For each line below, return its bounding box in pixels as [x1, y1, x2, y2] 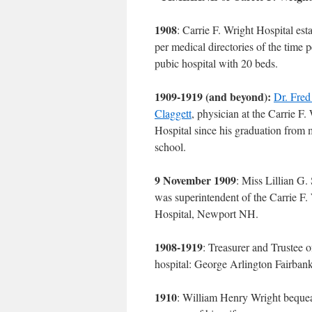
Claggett [155, 106, 192, 120]
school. [155, 139, 186, 154]
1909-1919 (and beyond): [155, 88, 271, 104]
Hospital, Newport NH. [155, 206, 258, 221]
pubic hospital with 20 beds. [155, 56, 278, 70]
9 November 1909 [155, 172, 236, 188]
